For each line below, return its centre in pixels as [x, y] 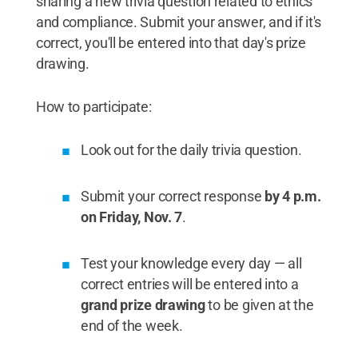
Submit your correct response [172, 196]
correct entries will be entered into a [189, 284]
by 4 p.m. [292, 196]
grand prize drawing [143, 304]
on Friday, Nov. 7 [131, 217]
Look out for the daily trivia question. [191, 149]
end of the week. [131, 325]
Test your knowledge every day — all [191, 263]
